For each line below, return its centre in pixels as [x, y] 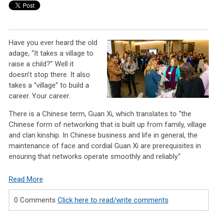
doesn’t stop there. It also [49, 75]
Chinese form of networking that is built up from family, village [107, 125]
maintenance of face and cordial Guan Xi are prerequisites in [105, 146]
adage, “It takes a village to [51, 54]
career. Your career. [39, 96]
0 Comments [36, 200]
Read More [26, 179]
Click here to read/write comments [113, 200]
